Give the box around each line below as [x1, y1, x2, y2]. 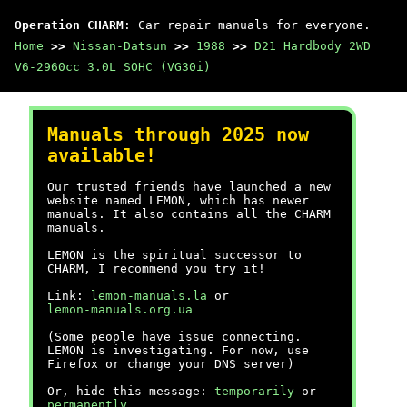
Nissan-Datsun [73, 39, 167, 53]
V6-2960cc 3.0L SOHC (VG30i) [15, 60, 211, 74]
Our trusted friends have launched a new [47, 180, 331, 194]
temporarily [214, 384, 294, 398]
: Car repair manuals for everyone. [124, 18, 371, 32]
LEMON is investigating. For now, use [47, 343, 309, 357]
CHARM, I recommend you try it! [47, 262, 265, 275]
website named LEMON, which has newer [47, 194, 309, 207]
